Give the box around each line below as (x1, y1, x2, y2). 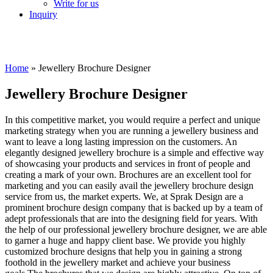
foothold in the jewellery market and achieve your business (5, 257, 230, 268)
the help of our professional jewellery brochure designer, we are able (5, 224, 267, 235)
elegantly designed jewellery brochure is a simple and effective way (5, 147, 264, 158)
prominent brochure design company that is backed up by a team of (5, 202, 263, 213)
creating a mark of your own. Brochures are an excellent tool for (5, 169, 251, 180)
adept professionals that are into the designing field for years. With (5, 213, 258, 224)
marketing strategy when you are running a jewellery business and (5, 126, 258, 136)
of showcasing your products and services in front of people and (5, 158, 250, 169)
